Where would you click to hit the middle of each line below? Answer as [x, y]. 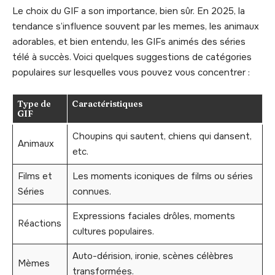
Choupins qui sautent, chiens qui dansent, [162, 137]
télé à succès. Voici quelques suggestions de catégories [132, 57]
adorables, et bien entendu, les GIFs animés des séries [129, 41]
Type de [34, 104]
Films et [35, 176]
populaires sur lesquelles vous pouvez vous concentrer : [131, 72]
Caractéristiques [107, 104]
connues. [91, 192]
